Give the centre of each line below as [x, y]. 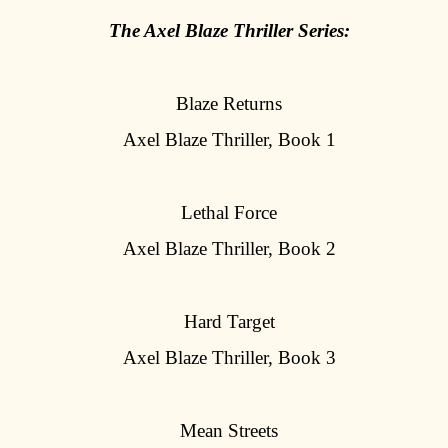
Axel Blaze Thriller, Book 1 [229, 140]
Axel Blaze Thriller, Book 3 [229, 358]
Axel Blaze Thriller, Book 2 [229, 249]
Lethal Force [229, 212]
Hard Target [229, 322]
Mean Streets [229, 431]
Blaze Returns [229, 103]
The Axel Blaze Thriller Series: [229, 30]
